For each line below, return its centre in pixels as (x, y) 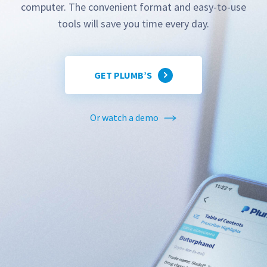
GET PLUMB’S (123, 75)
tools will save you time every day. (133, 24)
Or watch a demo (125, 117)
